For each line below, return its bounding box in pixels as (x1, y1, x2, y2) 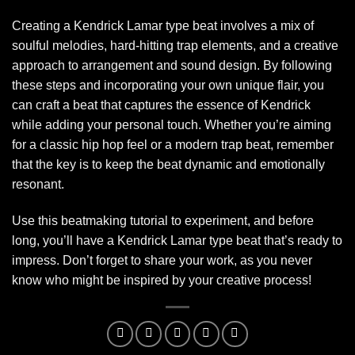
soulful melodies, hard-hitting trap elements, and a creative (12, 38, 338, 52)
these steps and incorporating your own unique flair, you (12, 78, 324, 92)
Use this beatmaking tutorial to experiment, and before (12, 213, 314, 227)
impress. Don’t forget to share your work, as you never (12, 253, 312, 267)
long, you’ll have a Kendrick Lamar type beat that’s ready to (12, 233, 342, 247)
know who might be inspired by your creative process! (12, 273, 311, 287)
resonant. (12, 177, 64, 191)
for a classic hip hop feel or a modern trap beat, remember (12, 137, 334, 151)
